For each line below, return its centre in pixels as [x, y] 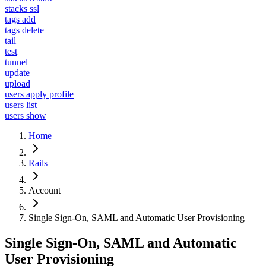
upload [18, 83]
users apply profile [39, 94]
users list [21, 104]
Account [45, 190]
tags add [20, 19]
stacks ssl [22, 8]
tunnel [16, 62]
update [17, 72]
